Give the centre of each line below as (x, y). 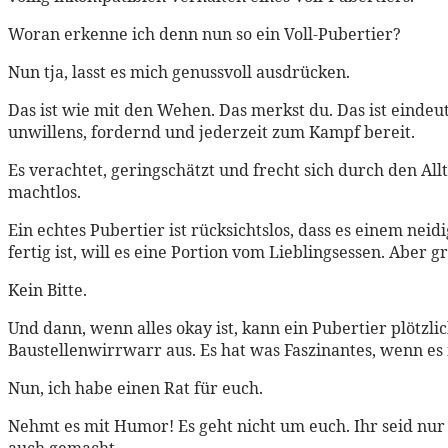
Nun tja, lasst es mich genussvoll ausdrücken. (179, 71)
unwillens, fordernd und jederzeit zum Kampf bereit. (211, 131)
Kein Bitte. (47, 289)
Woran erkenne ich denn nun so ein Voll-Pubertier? (204, 33)
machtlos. (44, 191)
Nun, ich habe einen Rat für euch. (135, 387)
